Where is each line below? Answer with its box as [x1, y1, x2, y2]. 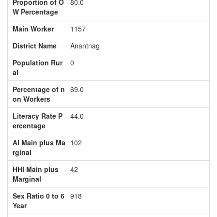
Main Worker [12, 24, 54, 33]
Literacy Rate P [12, 111, 62, 121]
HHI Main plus [12, 164, 59, 174]
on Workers [12, 94, 50, 104]
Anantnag [70, 41, 100, 50]
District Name [12, 41, 57, 50]
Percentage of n [12, 84, 65, 94]
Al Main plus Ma [12, 138, 65, 147]
